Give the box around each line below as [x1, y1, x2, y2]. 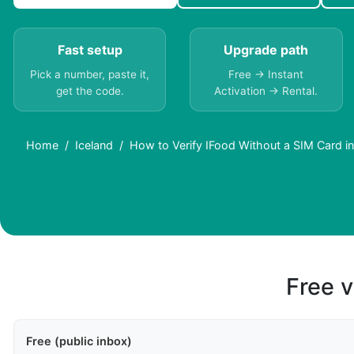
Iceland [75, 138, 113, 153]
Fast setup [57, 42, 122, 58]
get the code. [55, 85, 124, 98]
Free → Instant [228, 68, 304, 81]
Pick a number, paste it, [30, 68, 150, 81]
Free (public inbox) [26, 334, 132, 348]
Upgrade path [224, 42, 309, 58]
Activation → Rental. [214, 85, 318, 98]
